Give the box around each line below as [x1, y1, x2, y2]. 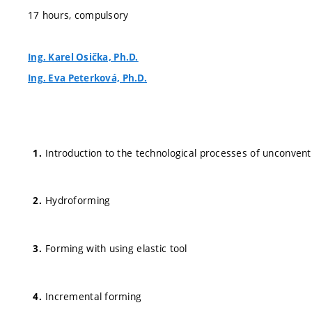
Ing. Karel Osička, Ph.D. [28, 51, 139, 63]
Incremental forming [45, 289, 142, 303]
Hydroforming [45, 194, 111, 208]
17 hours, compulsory [28, 8, 129, 22]
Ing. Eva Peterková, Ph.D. [28, 72, 147, 84]
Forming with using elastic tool [45, 242, 187, 255]
